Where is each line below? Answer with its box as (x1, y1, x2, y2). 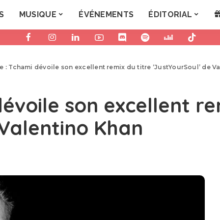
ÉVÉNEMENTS (79, 10, 134, 19)
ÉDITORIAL (148, 10, 192, 19)
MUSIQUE (19, 10, 56, 19)
